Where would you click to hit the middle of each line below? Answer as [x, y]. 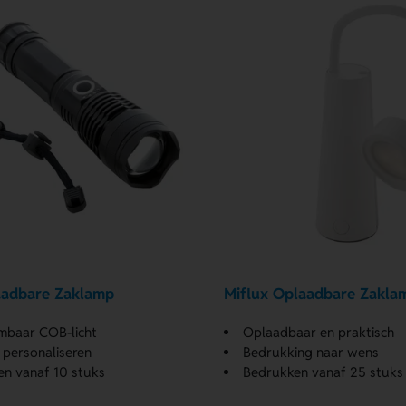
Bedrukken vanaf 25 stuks [323, 372]
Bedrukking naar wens [310, 352]
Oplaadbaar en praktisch [318, 332]
